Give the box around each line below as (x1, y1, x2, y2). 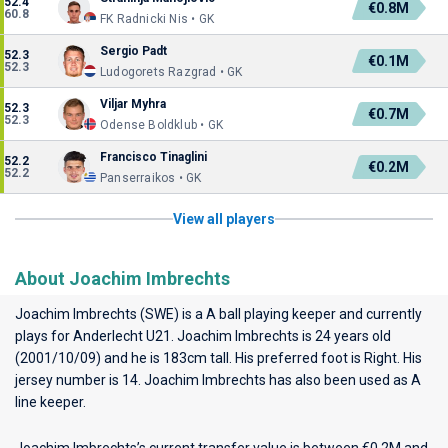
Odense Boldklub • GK (100, 118, 223, 132)
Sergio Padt (100, 44, 167, 58)
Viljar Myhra (100, 97, 166, 111)
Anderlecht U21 (73, 328, 171, 344)
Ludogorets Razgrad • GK (100, 65, 243, 79)
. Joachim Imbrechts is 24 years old (171, 328, 391, 344)
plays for (15, 328, 73, 344)
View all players (173, 211, 275, 227)
